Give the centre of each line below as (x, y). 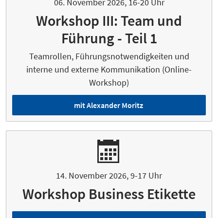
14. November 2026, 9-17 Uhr (109, 176)
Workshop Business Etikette (109, 194)
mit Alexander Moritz (108, 105)
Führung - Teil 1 (109, 38)
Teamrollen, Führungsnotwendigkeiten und (109, 56)
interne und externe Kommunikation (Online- (109, 70)
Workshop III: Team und (109, 21)
